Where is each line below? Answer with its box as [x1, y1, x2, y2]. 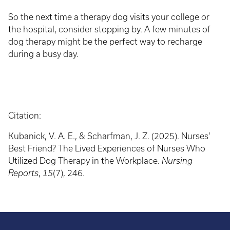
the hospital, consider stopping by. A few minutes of [8, 24, 210, 34]
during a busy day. [8, 49, 85, 59]
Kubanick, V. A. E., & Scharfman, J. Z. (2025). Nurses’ [8, 131, 210, 141]
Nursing [162, 156, 193, 165]
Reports [8, 168, 39, 178]
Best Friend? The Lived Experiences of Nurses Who [8, 143, 205, 153]
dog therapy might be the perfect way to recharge [8, 36, 202, 46]
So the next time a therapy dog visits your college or [8, 12, 209, 22]
